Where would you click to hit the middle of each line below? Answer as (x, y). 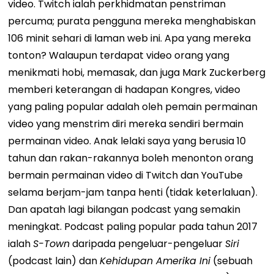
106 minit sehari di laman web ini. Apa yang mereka (130, 38)
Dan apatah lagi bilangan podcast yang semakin (124, 209)
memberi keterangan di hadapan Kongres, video (124, 90)
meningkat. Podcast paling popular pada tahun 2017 (133, 227)
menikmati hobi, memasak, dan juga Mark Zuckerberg (137, 72)
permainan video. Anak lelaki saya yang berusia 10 (127, 141)
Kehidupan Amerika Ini (155, 261)
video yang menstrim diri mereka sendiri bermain (126, 124)
